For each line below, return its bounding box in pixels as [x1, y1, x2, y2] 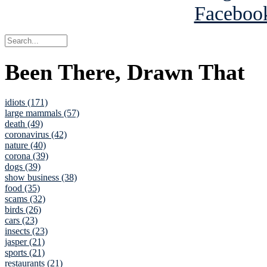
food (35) [5, 182, 40, 193]
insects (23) [5, 225, 48, 236]
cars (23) [5, 215, 38, 225]
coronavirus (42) [5, 129, 67, 139]
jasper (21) [5, 236, 45, 247]
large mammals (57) [5, 107, 79, 118]
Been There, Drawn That [5, 59, 245, 85]
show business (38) [5, 172, 77, 182]
